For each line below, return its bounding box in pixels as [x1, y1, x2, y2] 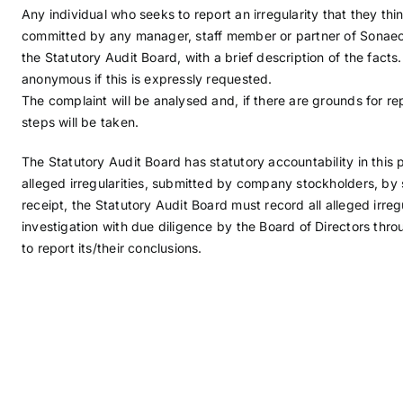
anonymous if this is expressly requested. [21, 71, 273, 86]
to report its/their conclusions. [21, 240, 202, 255]
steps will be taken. [21, 114, 139, 130]
